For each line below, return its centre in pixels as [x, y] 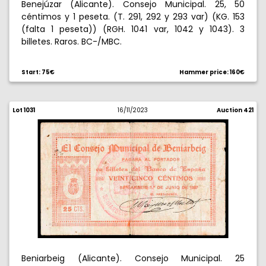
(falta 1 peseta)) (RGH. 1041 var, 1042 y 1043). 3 [133, 29]
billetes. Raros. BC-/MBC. [72, 42]
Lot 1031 [24, 110]
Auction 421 [235, 110]
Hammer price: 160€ [212, 72]
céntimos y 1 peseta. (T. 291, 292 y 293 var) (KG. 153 [133, 17]
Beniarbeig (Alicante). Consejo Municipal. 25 [133, 258]
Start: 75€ [38, 72]
